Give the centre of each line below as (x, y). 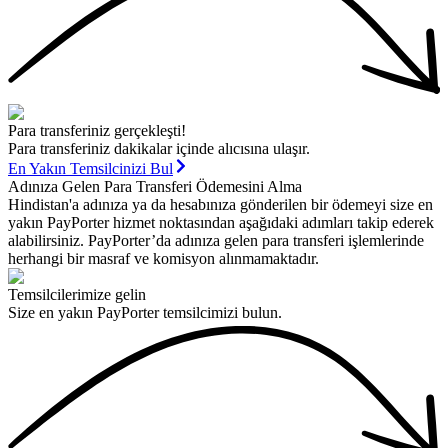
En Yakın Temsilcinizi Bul (90, 168)
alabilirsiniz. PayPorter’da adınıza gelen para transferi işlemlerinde (216, 240)
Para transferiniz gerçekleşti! (97, 130)
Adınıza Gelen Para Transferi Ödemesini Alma (155, 186)
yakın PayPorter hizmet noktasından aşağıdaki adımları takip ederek (221, 222)
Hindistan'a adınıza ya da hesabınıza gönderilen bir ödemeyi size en (220, 204)
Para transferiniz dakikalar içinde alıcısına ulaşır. (159, 148)
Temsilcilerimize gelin (77, 294)
